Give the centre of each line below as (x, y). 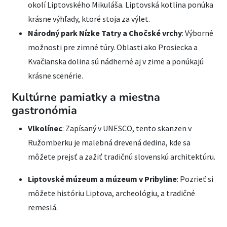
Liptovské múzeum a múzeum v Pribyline (102, 179)
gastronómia (44, 110)
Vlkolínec (45, 128)
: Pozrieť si (195, 179)
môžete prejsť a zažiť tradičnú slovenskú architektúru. (122, 156)
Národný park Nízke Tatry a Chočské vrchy (105, 33)
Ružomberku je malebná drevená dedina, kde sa (109, 142)
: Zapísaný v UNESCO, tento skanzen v (127, 128)
